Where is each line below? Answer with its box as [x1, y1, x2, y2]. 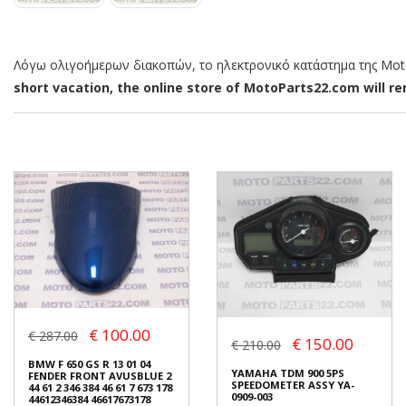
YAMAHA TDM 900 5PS [231, 366, 344, 381]
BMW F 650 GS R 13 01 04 [28, 356, 150, 371]
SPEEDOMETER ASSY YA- [231, 378, 354, 392]
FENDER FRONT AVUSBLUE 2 [28, 368, 171, 382]
